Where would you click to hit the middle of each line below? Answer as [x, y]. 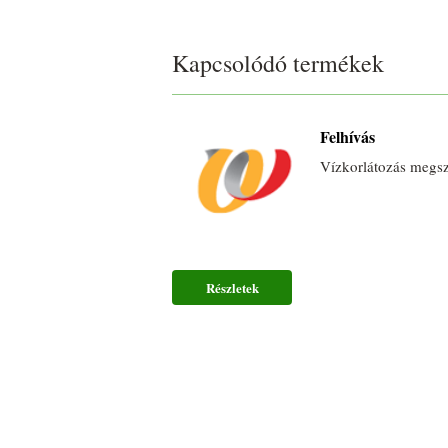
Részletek [232, 288]
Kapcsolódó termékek [278, 63]
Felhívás [347, 137]
